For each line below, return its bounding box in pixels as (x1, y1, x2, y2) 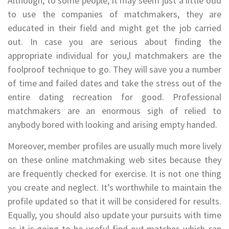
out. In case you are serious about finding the (8, 35, 221, 48)
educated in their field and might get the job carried (8, 21, 221, 34)
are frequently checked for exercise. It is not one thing (8, 167, 221, 179)
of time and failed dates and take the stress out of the (8, 77, 221, 89)
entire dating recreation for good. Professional (8, 90, 221, 103)
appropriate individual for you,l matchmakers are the (8, 49, 221, 61)
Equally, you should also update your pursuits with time (8, 209, 221, 221)
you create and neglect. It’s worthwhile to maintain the (8, 181, 221, 193)
